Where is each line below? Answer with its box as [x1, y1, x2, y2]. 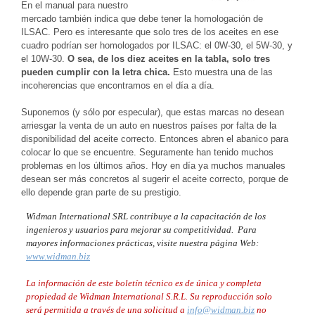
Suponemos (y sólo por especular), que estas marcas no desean [21, 106, 284, 117]
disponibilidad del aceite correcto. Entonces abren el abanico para [21, 133, 288, 144]
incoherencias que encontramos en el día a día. [21, 79, 214, 91]
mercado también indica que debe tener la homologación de [21, 13, 263, 24]
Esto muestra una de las [170, 66, 273, 77]
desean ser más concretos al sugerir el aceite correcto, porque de [21, 173, 288, 184]
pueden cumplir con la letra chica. [21, 66, 170, 77]
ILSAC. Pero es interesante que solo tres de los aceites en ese [21, 26, 278, 37]
